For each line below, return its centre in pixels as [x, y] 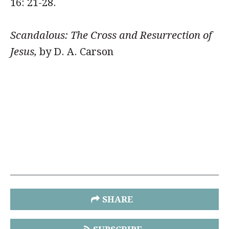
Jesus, [25, 52]
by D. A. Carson [76, 52]
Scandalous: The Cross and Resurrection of [111, 35]
